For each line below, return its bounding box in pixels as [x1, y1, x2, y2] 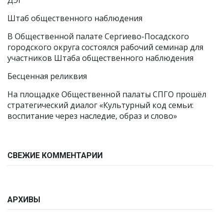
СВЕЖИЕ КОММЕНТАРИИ [7, 151, 103, 160]
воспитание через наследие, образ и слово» [7, 110, 177, 121]
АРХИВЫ [7, 195, 40, 204]
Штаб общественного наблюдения [7, 13, 142, 24]
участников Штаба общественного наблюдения [7, 53, 193, 63]
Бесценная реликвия [7, 71, 87, 82]
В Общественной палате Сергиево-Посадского [7, 31, 189, 42]
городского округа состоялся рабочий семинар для [7, 42, 203, 53]
